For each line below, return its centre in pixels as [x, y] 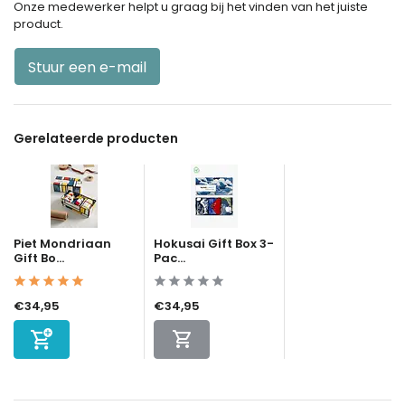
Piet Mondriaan [62, 243]
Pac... [170, 258]
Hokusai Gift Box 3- [214, 243]
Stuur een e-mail [87, 67]
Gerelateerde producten [96, 138]
